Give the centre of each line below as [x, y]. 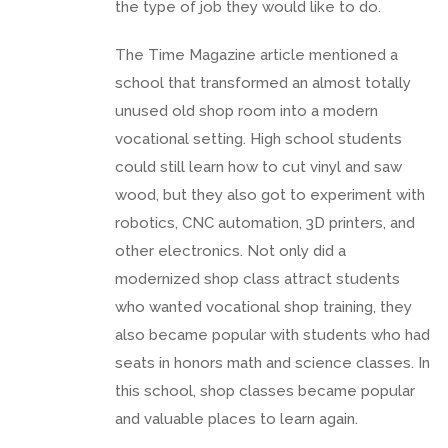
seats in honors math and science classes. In [272, 362]
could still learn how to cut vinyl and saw [258, 166]
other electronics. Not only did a [230, 250]
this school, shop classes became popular [265, 390]
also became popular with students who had [272, 334]
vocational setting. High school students [258, 138]
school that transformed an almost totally [263, 82]
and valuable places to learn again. [236, 418]
